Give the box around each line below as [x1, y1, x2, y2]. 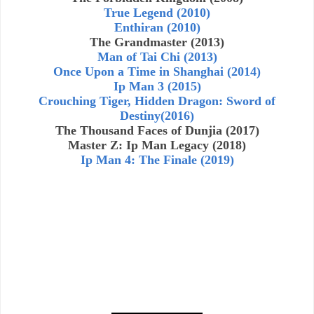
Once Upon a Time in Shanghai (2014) [53, 64, 261, 78]
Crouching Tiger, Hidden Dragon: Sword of [39, 93, 275, 108]
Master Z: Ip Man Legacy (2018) [68, 137, 246, 152]
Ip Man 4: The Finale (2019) [80, 152, 234, 167]
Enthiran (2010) [114, 20, 200, 34]
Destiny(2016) [120, 108, 194, 123]
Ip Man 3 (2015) [113, 78, 201, 93]
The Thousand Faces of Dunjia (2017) [55, 123, 259, 137]
